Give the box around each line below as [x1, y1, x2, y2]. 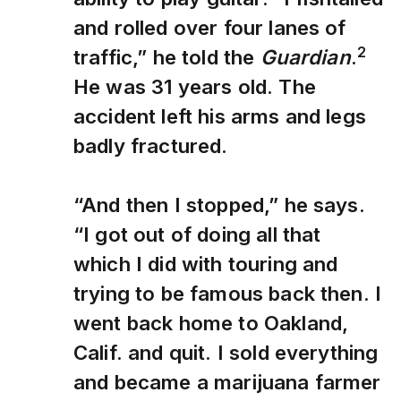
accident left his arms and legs [73, 104, 366, 129]
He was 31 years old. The [73, 74, 316, 99]
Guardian [260, 45, 351, 70]
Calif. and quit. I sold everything [73, 340, 379, 365]
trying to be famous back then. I [73, 281, 382, 306]
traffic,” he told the [73, 45, 260, 70]
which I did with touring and [73, 252, 338, 277]
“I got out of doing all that [73, 222, 321, 247]
